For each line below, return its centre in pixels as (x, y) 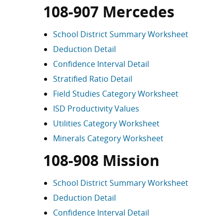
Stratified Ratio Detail (93, 79)
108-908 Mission (101, 160)
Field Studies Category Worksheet (116, 94)
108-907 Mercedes (109, 12)
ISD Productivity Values (96, 109)
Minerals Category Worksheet (108, 138)
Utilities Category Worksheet (106, 123)
